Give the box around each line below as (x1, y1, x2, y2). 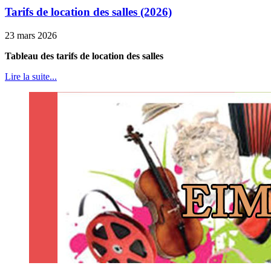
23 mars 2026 (5, 30, 57, 41)
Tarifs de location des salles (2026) (5, 5, 172, 18)
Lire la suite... (5, 71, 57, 82)
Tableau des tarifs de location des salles (5, 50, 163, 61)
